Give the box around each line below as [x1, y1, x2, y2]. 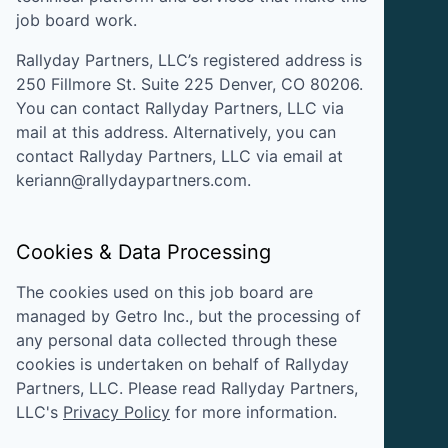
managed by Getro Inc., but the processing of [16, 305, 361, 326]
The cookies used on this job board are [16, 281, 313, 302]
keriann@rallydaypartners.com [16, 169, 247, 190]
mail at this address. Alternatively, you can [16, 121, 336, 142]
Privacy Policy [63, 401, 170, 422]
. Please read [119, 377, 216, 398]
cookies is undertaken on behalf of [16, 353, 285, 374]
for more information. [175, 401, 337, 422]
